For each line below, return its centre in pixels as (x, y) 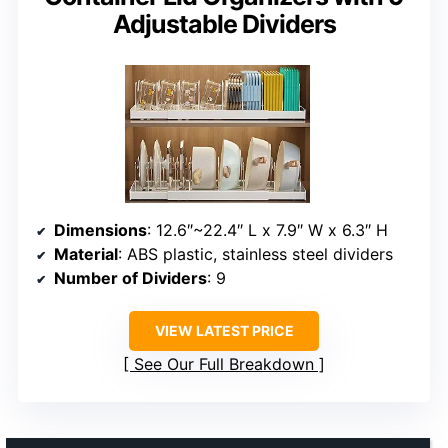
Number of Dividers (130, 277)
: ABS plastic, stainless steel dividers (255, 253)
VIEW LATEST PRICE (224, 330)
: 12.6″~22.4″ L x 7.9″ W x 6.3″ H (267, 229)
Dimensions (100, 229)
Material (86, 253)
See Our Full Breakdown (224, 363)
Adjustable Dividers (224, 23)
